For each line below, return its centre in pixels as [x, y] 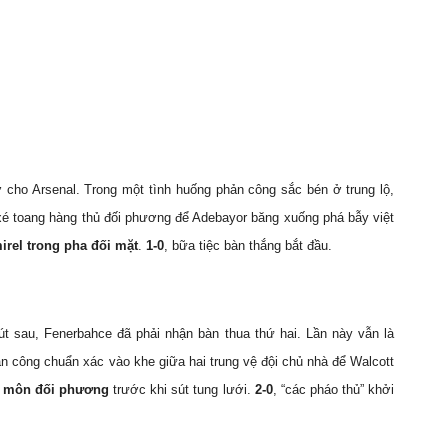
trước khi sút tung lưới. [182, 389]
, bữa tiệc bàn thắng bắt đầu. [248, 245]
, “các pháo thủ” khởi [333, 389]
